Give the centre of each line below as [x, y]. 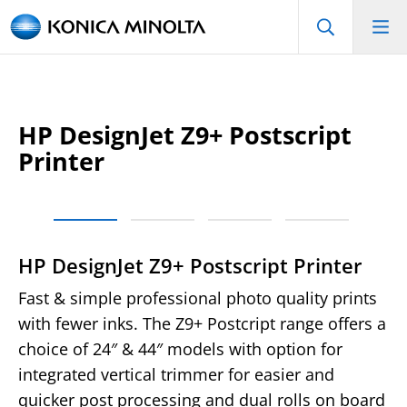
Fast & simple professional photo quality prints [198, 298]
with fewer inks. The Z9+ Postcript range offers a [202, 323]
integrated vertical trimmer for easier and [176, 374]
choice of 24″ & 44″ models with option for [180, 349]
